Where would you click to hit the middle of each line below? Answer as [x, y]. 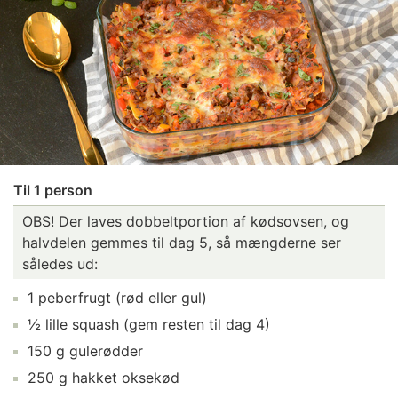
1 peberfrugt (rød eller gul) [117, 297]
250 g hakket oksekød [103, 377]
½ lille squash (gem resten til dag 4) [149, 324]
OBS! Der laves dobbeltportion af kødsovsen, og [186, 221]
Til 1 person [53, 190]
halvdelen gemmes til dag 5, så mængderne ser [182, 242]
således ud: [60, 263]
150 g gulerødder [85, 350]
